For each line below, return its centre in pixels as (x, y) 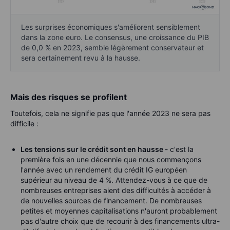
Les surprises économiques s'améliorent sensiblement (111, 27)
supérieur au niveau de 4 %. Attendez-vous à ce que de (114, 180)
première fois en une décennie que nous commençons (111, 159)
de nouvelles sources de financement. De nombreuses (111, 200)
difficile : (24, 123)
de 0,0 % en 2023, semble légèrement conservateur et (112, 47)
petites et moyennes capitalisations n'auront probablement (119, 210)
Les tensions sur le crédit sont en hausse (93, 149)
